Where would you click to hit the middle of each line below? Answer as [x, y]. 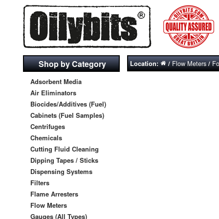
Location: [145, 64]
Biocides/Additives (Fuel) [68, 104]
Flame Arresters [54, 194]
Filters [40, 182]
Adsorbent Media [56, 81]
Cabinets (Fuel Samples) [67, 115]
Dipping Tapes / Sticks [64, 160]
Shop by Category [73, 64]
